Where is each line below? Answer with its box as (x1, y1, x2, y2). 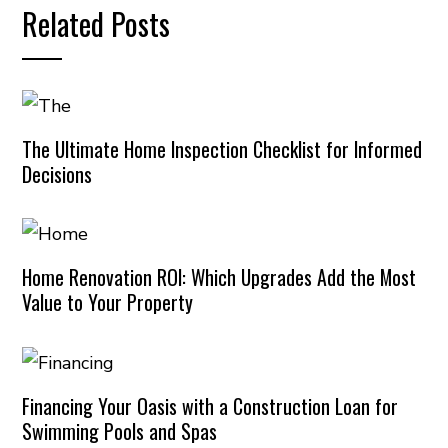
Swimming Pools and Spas (22, 415, 218, 446)
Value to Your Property (22, 287, 194, 318)
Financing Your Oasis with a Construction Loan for (22, 390, 399, 421)
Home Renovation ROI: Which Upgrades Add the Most (22, 262, 417, 293)
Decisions (22, 158, 93, 189)
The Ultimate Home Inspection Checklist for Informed (22, 133, 423, 164)
